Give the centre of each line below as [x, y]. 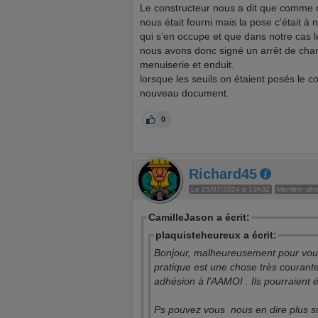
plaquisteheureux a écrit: [216, 235]
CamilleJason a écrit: [199, 217]
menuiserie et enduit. [187, 65]
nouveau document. [185, 93]
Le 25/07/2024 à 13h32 [230, 189]
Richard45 [223, 174]
